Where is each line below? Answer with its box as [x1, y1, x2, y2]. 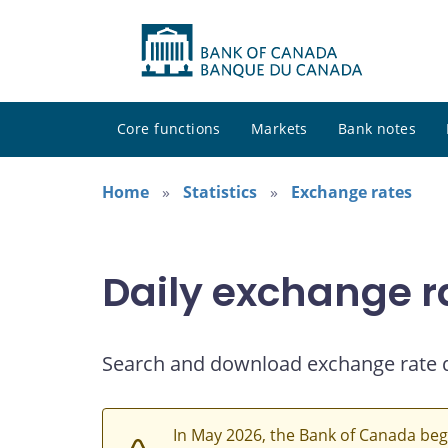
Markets [250, 119, 308, 139]
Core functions [117, 119, 221, 139]
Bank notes [337, 119, 417, 139]
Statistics [183, 181, 257, 204]
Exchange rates [291, 181, 412, 204]
